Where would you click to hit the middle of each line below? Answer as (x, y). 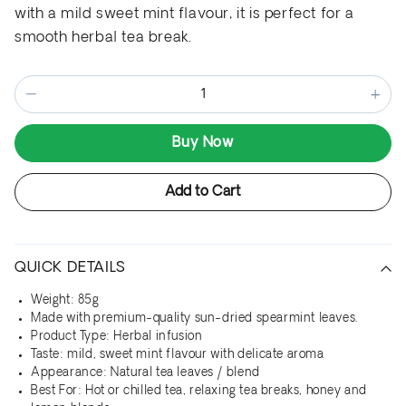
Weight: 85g (65, 301)
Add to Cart (203, 192)
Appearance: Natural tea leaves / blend (145, 373)
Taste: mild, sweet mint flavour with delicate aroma (178, 355)
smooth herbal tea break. (103, 39)
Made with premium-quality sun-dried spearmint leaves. (194, 319)
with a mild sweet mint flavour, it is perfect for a (184, 15)
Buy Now (203, 143)
